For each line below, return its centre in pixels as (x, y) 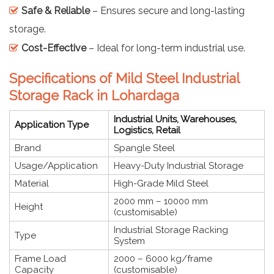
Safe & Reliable (56, 10)
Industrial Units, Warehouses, (175, 119)
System (129, 241)
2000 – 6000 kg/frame (163, 258)
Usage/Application (56, 165)
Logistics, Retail (147, 130)
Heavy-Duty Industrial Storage (179, 165)
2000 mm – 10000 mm (161, 201)
